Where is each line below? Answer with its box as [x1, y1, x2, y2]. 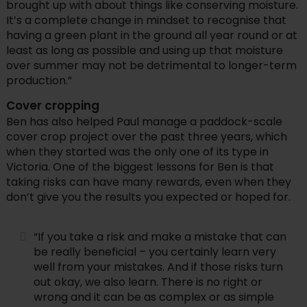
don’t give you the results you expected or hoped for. [5, 189, 291, 206]
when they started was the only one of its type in [5, 144, 269, 160]
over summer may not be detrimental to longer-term [5, 58, 297, 74]
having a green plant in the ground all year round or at [5, 27, 297, 44]
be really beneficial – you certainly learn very [33, 244, 276, 260]
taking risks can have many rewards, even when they [5, 174, 291, 191]
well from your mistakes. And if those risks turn [33, 259, 283, 275]
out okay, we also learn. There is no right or [33, 274, 262, 291]
